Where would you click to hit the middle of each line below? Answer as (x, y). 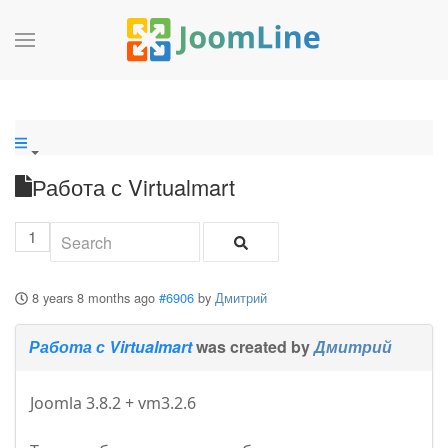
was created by (253, 347)
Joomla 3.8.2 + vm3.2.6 (113, 403)
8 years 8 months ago (93, 298)
